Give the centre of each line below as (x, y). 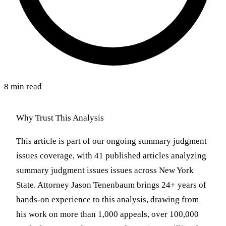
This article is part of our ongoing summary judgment (111, 141)
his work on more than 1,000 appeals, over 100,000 (107, 214)
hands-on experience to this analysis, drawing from (107, 200)
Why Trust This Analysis (60, 118)
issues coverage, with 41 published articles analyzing (111, 156)
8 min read (23, 87)
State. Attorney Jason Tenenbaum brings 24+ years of (111, 185)
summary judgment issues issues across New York (105, 171)
